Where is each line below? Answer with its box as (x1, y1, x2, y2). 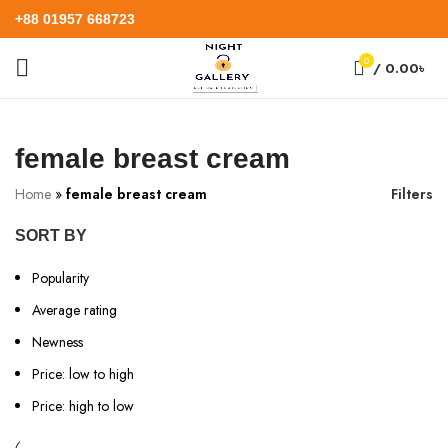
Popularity (32, 268, 89, 288)
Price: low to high (32, 364, 134, 384)
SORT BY (15, 227, 87, 244)
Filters (391, 184, 433, 204)
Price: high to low (32, 396, 134, 416)
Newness (32, 332, 83, 352)
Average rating (32, 300, 117, 320)
